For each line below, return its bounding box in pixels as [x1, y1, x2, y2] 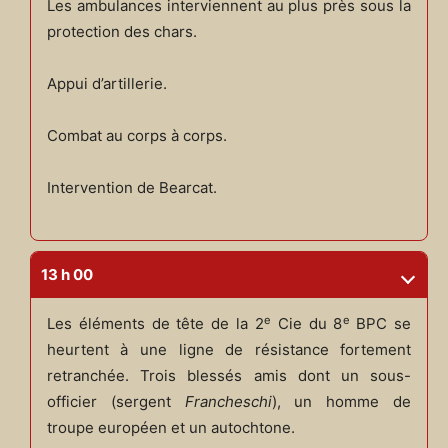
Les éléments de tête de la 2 [46, 314, 264, 334]
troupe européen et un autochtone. [46, 418, 295, 438]
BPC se [349, 314, 412, 334]
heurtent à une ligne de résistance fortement [46, 340, 412, 360]
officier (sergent [46, 392, 185, 412]
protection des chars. [46, 22, 197, 42]
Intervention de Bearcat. [46, 178, 217, 198]
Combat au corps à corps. [46, 126, 227, 146]
